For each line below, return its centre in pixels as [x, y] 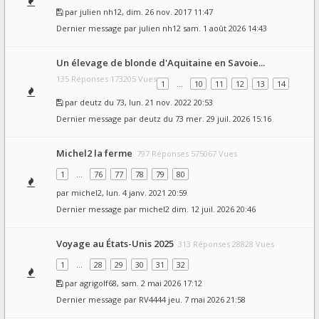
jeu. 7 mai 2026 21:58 [207, 299]
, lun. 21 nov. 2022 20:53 [169, 102]
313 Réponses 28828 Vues [226, 244]
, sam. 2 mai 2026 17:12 [159, 283]
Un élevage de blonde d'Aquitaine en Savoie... [161, 63]
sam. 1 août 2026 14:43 [225, 28]
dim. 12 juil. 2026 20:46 [214, 209]
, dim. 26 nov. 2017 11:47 [167, 12]
